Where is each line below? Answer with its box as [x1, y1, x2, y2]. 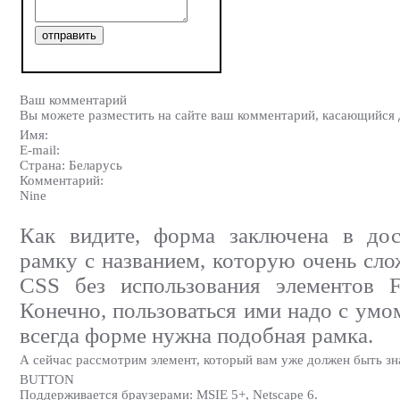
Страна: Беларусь [20, 157, 122, 172]
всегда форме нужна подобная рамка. [20, 322, 373, 347]
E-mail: [20, 142, 60, 157]
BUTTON [20, 371, 74, 387]
